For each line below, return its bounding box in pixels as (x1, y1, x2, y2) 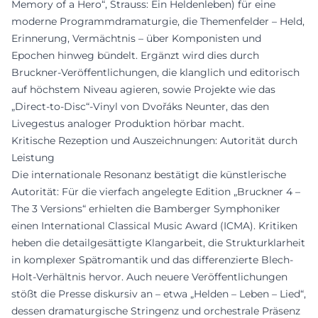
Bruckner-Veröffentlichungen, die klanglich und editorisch (11, 65, 300, 79)
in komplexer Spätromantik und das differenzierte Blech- (11, 253, 293, 266)
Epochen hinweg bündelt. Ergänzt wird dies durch (11, 48, 259, 62)
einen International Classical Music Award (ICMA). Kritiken (11, 219, 297, 232)
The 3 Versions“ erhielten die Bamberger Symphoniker (11, 202, 280, 215)
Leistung (11, 150, 55, 164)
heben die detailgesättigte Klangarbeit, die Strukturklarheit (11, 236, 305, 249)
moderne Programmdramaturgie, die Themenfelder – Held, (11, 14, 305, 28)
